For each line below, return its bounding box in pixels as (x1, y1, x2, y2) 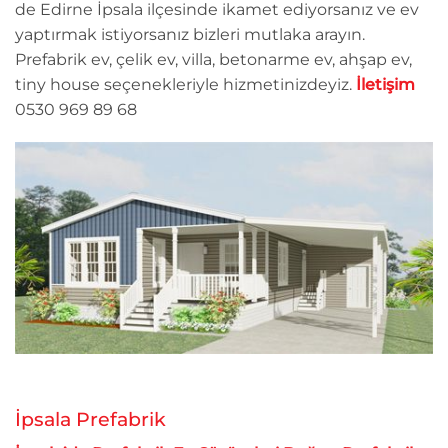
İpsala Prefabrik (15, 407, 166, 432)
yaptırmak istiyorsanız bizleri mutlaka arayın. (15, 24, 365, 44)
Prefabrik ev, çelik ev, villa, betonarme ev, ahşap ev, (15, 49, 412, 69)
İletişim (356, 74, 415, 94)
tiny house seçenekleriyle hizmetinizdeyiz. (15, 74, 356, 94)
